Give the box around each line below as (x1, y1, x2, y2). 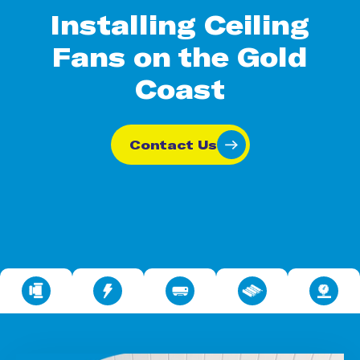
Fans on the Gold (52, 40, 308, 73)
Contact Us (129, 137, 217, 153)
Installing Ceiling (51, 8, 309, 41)
